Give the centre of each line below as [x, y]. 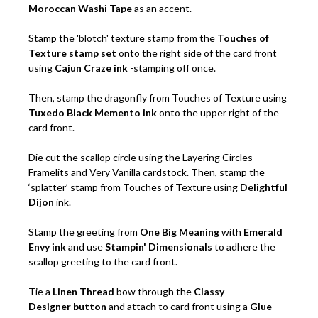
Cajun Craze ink [91, 67]
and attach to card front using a [178, 306]
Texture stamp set [72, 53]
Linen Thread [83, 291]
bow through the [153, 291]
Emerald [263, 231]
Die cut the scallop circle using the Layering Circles [140, 157]
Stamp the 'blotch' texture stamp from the [122, 38]
